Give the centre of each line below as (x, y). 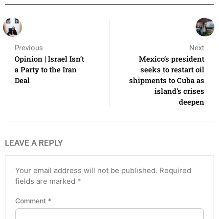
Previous (29, 48)
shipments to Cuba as (167, 80)
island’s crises (179, 91)
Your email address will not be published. (86, 170)
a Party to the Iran (46, 69)
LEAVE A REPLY (34, 142)
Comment (32, 201)
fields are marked (46, 181)
